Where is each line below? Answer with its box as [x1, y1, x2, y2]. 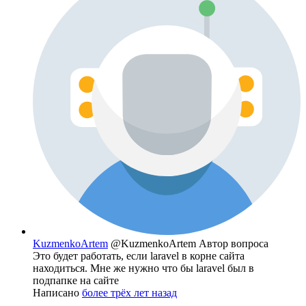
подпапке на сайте [33, 274, 119, 286]
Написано [33, 286, 82, 298]
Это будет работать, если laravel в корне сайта [33, 249, 245, 262]
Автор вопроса [199, 237, 268, 249]
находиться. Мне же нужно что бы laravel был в [33, 262, 254, 274]
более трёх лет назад [82, 286, 177, 298]
